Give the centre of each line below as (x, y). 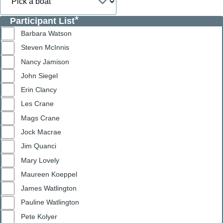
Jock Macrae (49, 132)
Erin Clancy (39, 90)
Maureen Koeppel (49, 174)
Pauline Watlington (50, 202)
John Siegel (39, 75)
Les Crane (37, 104)
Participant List (42, 21)
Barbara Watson (46, 33)
